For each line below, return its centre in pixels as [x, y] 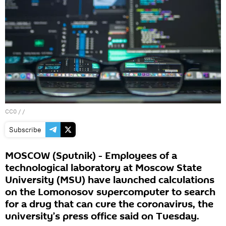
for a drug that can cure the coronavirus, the [109, 205]
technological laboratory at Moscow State [103, 168]
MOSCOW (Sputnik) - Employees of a [91, 156]
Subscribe [25, 130]
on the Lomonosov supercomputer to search [110, 192]
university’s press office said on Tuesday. [102, 217]
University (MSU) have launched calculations [110, 180]
